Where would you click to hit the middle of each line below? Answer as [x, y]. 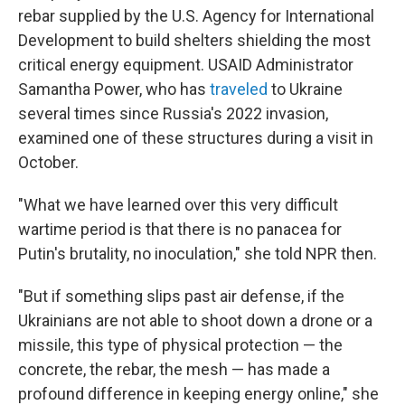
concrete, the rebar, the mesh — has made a [174, 369]
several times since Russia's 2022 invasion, [173, 113]
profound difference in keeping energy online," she [198, 394]
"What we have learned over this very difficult [178, 205]
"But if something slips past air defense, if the [181, 296]
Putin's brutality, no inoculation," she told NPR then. [198, 254]
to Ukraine [305, 89]
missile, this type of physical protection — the [180, 345]
